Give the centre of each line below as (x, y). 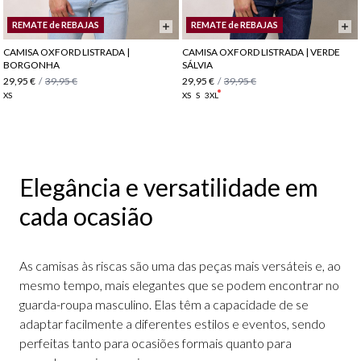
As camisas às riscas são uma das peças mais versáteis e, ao (180, 265)
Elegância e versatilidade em (169, 187)
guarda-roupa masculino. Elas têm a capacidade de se (164, 304)
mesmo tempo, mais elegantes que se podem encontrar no (179, 284)
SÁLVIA (197, 64)
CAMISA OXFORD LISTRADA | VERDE (261, 52)
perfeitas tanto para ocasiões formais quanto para (156, 342)
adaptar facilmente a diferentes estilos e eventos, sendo (172, 323)
